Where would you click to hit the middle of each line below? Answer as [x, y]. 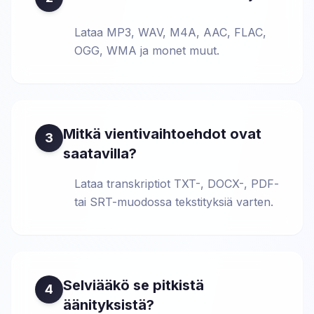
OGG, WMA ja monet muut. [147, 50]
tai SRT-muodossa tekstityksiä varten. [174, 202]
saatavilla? [100, 153]
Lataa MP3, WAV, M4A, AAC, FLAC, [170, 32]
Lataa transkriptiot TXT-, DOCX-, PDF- [177, 184]
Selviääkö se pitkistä [134, 285]
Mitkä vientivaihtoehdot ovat [162, 134]
